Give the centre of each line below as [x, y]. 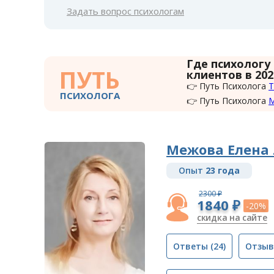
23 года [223, 170]
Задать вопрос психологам [125, 11]
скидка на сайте [232, 217]
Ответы [191, 246]
